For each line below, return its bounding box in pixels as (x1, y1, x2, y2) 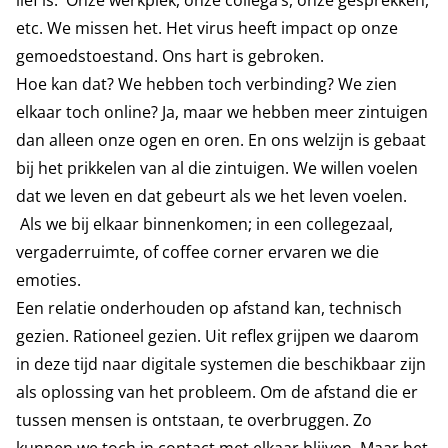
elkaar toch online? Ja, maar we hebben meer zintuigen (16, 101, 428, 123)
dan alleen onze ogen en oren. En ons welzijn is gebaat (16, 129, 426, 151)
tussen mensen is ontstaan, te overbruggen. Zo (16, 409, 372, 431)
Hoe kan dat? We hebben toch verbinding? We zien (16, 73, 397, 95)
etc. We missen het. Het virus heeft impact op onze (16, 17, 398, 39)
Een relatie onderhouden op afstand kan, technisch (16, 297, 402, 319)
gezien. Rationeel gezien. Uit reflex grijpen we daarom (16, 325, 419, 347)
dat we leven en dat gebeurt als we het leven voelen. (16, 185, 407, 207)
